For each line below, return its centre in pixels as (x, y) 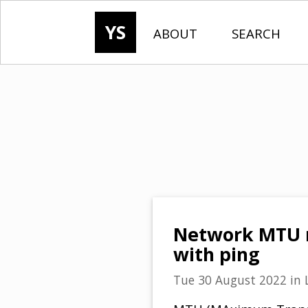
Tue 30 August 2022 (230, 280)
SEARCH (256, 33)
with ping (217, 255)
